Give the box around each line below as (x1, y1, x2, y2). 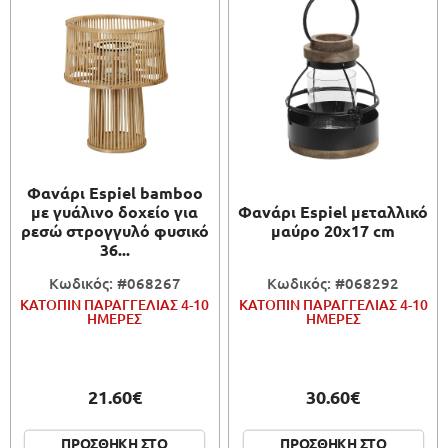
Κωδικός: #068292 (267, 273, 400, 294)
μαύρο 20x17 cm (271, 220, 396, 242)
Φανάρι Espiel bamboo (26, 182, 203, 204)
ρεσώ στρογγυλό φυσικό (20, 220, 209, 242)
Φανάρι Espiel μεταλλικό (238, 201, 429, 223)
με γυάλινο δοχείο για (31, 201, 199, 223)
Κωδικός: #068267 (48, 273, 181, 294)
